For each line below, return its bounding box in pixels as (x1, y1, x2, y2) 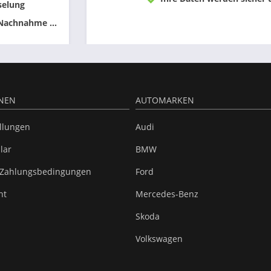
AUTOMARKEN (135, 94, 194, 106)
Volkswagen (135, 233, 183, 244)
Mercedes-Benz (135, 188, 198, 200)
